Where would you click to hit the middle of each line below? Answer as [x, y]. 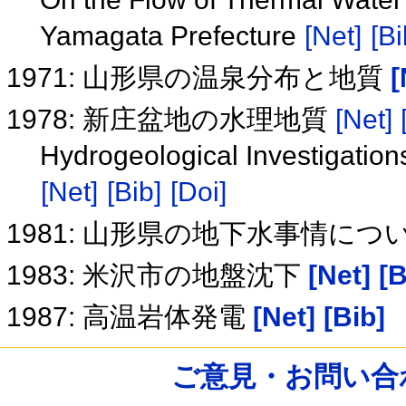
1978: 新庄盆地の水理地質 [171, 120]
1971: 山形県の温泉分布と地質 [199, 78]
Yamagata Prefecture [171, 36]
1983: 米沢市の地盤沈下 [158, 275]
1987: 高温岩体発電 [130, 317]
